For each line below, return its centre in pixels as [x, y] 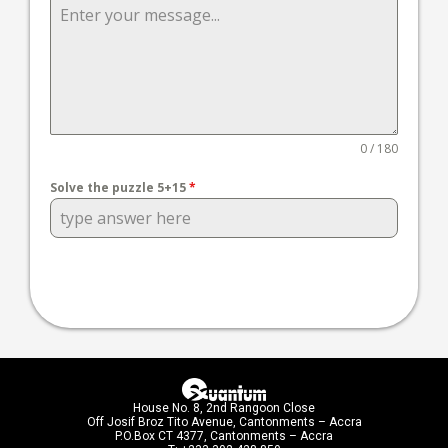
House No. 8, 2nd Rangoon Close [224, 407]
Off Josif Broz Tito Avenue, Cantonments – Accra [224, 421]
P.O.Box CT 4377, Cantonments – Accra [224, 435]
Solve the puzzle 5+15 [119, 187]
